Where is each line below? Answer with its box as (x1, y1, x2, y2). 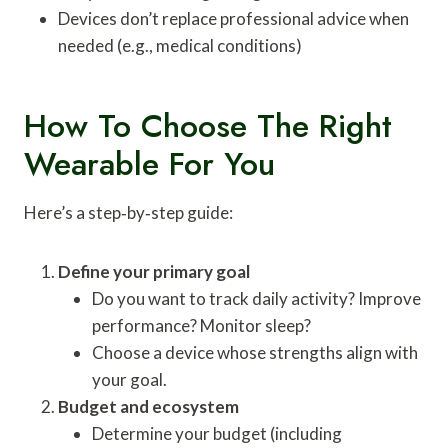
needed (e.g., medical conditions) (58, 34, 302, 56)
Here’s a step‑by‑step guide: (24, 201, 233, 223)
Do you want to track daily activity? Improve (92, 287, 421, 309)
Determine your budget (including (92, 422, 342, 444)
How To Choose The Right (24, 102, 392, 149)
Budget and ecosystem (58, 395, 239, 417)
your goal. (92, 368, 167, 390)
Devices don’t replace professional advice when (58, 7, 409, 29)
